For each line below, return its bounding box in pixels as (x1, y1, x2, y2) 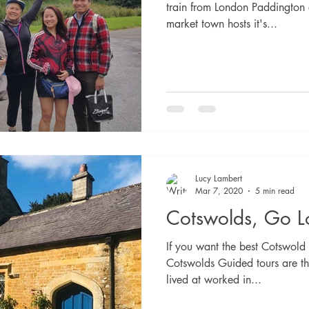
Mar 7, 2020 (195, 185, 243, 197)
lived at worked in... (166, 272, 261, 287)
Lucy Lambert (195, 172, 242, 184)
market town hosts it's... (166, 17, 277, 31)
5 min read (255, 185, 295, 197)
